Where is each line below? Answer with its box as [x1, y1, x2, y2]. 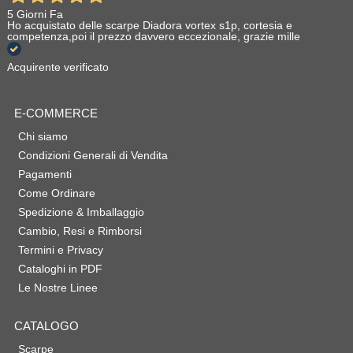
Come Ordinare [17, 187, 95, 200]
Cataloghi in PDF [17, 262, 102, 276]
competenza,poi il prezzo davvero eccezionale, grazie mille [6, 30, 300, 43]
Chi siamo [17, 130, 68, 143]
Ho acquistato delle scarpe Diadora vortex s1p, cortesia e [6, 19, 292, 32]
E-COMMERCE [13, 106, 98, 121]
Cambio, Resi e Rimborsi [17, 225, 142, 238]
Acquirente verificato [6, 61, 109, 74]
